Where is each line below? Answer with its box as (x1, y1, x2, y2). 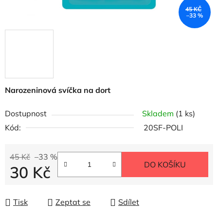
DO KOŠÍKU (144, 160, 186, 169)
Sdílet (118, 197, 139, 207)
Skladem (142, 109, 176, 118)
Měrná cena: (9, 182, 54, 192)
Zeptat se (55, 197, 91, 207)
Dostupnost (5, 109, 47, 118)
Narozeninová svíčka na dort (5, 85, 112, 95)
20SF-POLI (144, 123, 183, 132)
